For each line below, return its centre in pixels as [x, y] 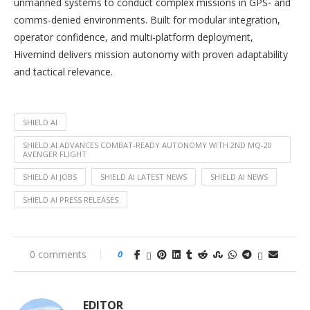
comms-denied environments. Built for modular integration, [147, 20]
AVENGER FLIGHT [55, 154]
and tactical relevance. [65, 72]
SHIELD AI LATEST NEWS [144, 177]
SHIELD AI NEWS [239, 177]
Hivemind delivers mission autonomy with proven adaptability [151, 54]
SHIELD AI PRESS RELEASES [71, 200]
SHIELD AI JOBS [50, 177]
